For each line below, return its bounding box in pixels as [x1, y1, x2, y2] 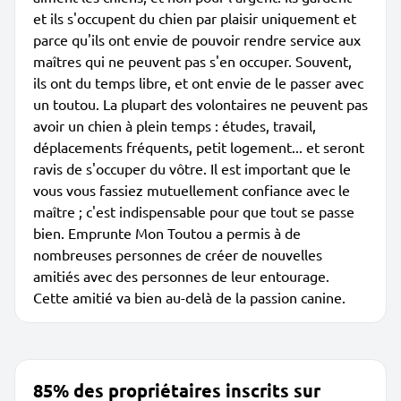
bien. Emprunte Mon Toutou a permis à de [33, 224, 301, 242]
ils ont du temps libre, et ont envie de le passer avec [33, 73, 363, 91]
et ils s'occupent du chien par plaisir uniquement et [33, 9, 356, 27]
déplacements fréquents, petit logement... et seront [33, 138, 364, 156]
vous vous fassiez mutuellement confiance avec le [33, 181, 350, 199]
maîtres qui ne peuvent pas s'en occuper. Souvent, [33, 52, 352, 70]
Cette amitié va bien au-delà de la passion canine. [33, 288, 346, 306]
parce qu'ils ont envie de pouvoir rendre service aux [33, 30, 361, 48]
